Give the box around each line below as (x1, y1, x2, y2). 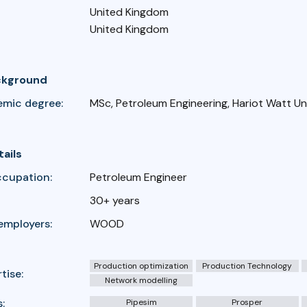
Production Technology (202, 260, 293, 271)
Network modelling (105, 274, 178, 286)
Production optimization (94, 260, 189, 271)
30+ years (90, 193, 140, 208)
